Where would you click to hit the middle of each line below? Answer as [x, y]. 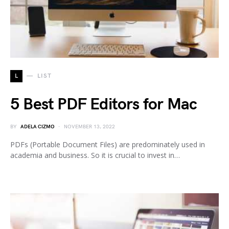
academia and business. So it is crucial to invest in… [95, 155]
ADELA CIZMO [37, 127]
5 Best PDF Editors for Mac [104, 105]
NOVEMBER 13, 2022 [89, 127]
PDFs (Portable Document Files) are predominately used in [108, 144]
